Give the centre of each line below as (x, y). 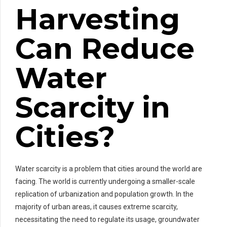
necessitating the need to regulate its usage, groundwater (107, 219)
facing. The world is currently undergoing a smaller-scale (105, 181)
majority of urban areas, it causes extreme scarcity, (97, 206)
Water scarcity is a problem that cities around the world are (109, 168)
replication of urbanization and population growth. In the (104, 194)
